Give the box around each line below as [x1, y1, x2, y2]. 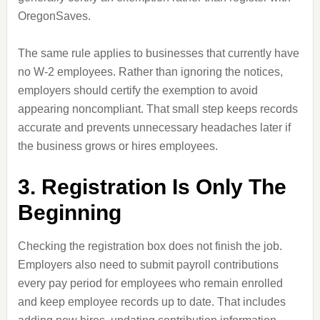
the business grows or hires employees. [17, 140, 218, 152]
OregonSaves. [17, 10, 91, 22]
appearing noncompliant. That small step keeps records [17, 103, 298, 115]
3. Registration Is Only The [17, 175, 286, 199]
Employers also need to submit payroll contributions [17, 259, 279, 271]
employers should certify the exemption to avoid [17, 84, 258, 96]
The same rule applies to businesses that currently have [17, 47, 299, 59]
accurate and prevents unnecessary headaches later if [17, 121, 291, 134]
